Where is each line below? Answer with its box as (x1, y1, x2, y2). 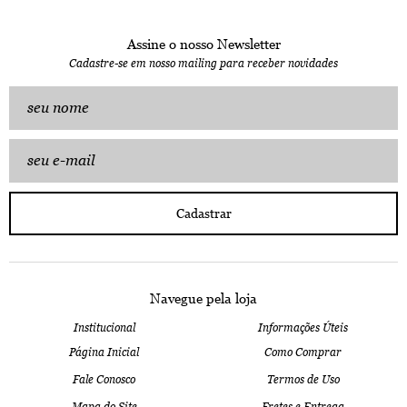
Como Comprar (264, 345, 342, 359)
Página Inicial (69, 345, 139, 359)
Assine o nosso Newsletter (126, 35, 281, 52)
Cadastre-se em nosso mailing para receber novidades (69, 56, 338, 70)
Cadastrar (175, 205, 232, 221)
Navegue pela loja (150, 290, 257, 306)
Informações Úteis (258, 321, 348, 334)
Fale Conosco (73, 372, 135, 386)
